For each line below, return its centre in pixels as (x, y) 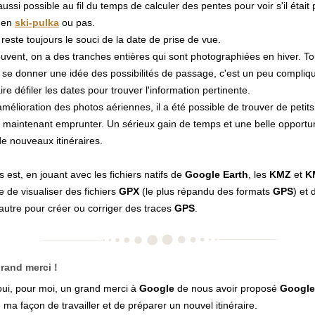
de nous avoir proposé (227, 288)
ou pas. (77, 22)
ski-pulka (37, 22)
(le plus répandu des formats (206, 191)
